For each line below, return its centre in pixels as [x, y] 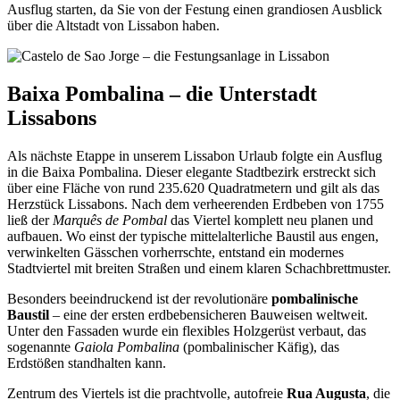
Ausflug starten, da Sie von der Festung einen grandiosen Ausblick [195, 10]
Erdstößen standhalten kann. [87, 363]
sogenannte [41, 347]
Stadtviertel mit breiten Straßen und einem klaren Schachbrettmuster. [199, 269]
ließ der [30, 221]
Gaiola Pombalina [127, 347]
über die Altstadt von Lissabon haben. [113, 26]
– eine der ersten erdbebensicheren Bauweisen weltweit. [208, 315]
